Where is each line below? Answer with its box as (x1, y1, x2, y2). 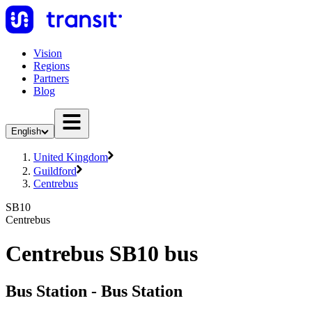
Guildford (33, 165, 77, 177)
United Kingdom (33, 151, 108, 163)
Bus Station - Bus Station (6, 281, 182, 300)
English (11, 126, 41, 136)
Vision (33, 47, 62, 59)
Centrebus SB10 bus (6, 241, 198, 267)
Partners (33, 72, 69, 84)
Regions (33, 60, 70, 72)
